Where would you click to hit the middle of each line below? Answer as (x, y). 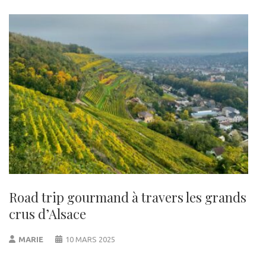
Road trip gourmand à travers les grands (128, 197)
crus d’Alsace (47, 213)
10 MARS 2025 (90, 239)
